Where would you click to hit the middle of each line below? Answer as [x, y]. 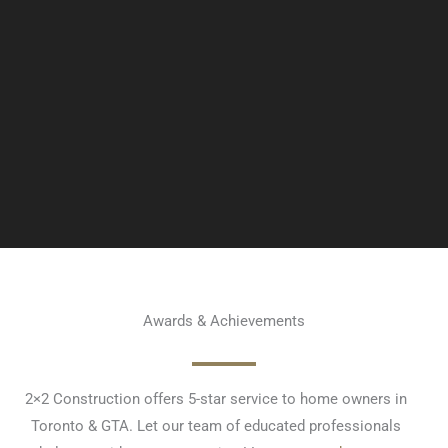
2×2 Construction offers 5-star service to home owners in [216, 398]
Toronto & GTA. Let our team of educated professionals [216, 425]
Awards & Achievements [224, 320]
